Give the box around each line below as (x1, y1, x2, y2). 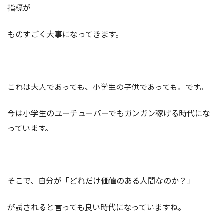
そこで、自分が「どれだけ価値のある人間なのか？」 (7, 174, 195, 186)
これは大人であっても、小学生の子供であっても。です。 (7, 80, 208, 92)
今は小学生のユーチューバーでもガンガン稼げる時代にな (7, 107, 210, 119)
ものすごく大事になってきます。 (7, 27, 123, 40)
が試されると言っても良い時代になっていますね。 (7, 200, 186, 213)
